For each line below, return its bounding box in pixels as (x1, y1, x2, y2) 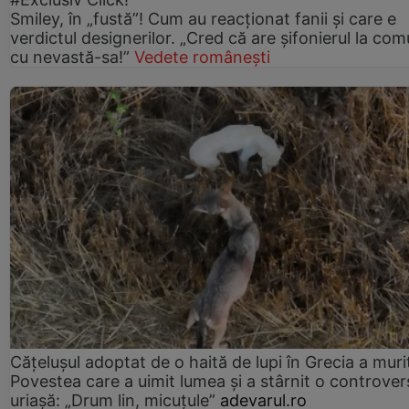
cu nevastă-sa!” (10, 47, 134, 67)
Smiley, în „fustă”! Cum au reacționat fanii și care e (10, 8, 396, 28)
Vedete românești (134, 47, 270, 67)
